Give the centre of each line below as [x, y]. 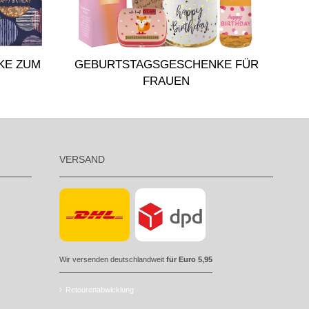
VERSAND [82, 159]
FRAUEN [166, 81]
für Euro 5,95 [189, 259]
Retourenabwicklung [100, 289]
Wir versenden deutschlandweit [113, 259]
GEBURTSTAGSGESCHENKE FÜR [166, 65]
